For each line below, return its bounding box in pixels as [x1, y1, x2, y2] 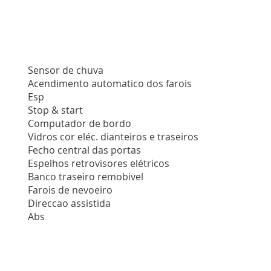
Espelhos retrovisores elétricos [28, 157, 170, 171]
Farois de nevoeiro [28, 183, 113, 197]
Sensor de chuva [28, 64, 104, 77]
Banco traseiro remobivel [28, 170, 144, 184]
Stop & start [28, 103, 83, 117]
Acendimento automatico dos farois [28, 77, 192, 91]
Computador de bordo [28, 117, 132, 131]
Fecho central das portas [28, 143, 142, 157]
